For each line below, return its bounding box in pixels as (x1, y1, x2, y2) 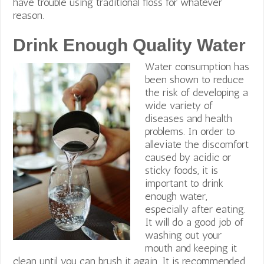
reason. (13, 8, 45, 22)
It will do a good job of (145, 215, 244, 229)
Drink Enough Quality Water (13, 35, 251, 55)
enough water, (145, 189, 208, 203)
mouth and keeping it (145, 241, 237, 255)
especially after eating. (145, 202, 246, 216)
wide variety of (145, 98, 213, 112)
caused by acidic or (145, 150, 232, 164)
